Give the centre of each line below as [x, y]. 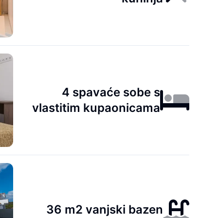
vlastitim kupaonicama [96, 108]
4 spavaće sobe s [111, 92]
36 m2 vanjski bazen [105, 209]
